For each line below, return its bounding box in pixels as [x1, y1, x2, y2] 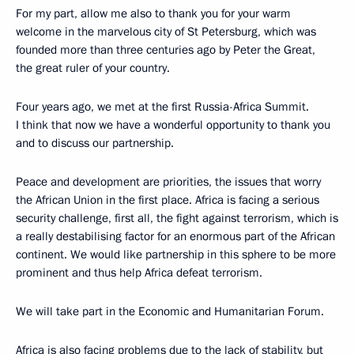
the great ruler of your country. [16, 60, 170, 76]
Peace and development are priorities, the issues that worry [16, 174, 321, 190]
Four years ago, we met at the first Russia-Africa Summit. [16, 99, 309, 115]
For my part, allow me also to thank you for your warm [16, 6, 291, 21]
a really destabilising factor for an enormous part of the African [16, 228, 335, 244]
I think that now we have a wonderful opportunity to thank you [16, 117, 330, 133]
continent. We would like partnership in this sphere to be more [16, 247, 336, 262]
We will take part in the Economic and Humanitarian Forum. [16, 303, 324, 319]
